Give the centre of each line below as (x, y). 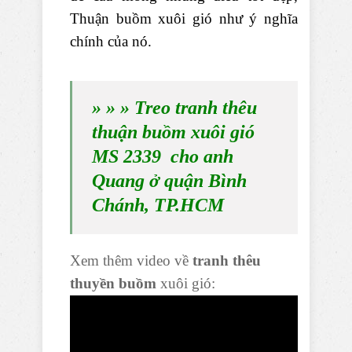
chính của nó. (111, 42)
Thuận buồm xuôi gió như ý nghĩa (184, 19)
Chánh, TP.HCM (158, 205)
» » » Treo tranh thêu (174, 108)
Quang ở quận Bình (169, 181)
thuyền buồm (113, 284)
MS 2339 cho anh (163, 157)
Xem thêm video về (131, 261)
